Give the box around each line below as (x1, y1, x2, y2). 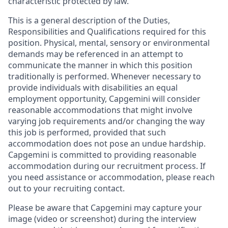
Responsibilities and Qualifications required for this (8, 26, 206, 38)
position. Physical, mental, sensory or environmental (8, 37, 210, 49)
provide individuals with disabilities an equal (8, 82, 178, 94)
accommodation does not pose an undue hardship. (8, 138, 206, 150)
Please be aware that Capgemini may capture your (8, 202, 202, 214)
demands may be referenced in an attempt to (8, 48, 183, 60)
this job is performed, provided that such (8, 127, 166, 138)
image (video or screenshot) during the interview (8, 213, 196, 225)
